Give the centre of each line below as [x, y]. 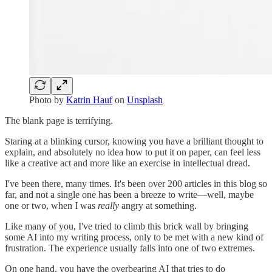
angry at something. [158, 205]
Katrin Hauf [89, 100]
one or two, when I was [51, 205]
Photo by [48, 100]
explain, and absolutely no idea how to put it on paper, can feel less [133, 152]
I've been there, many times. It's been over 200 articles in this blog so [136, 183]
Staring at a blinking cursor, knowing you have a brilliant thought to [134, 141]
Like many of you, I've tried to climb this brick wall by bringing [127, 226]
